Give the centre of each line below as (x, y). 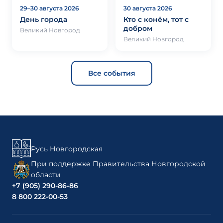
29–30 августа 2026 (50, 8)
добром (138, 28)
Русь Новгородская (67, 149)
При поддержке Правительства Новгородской (118, 164)
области (46, 174)
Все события (111, 73)
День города (44, 19)
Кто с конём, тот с (156, 19)
